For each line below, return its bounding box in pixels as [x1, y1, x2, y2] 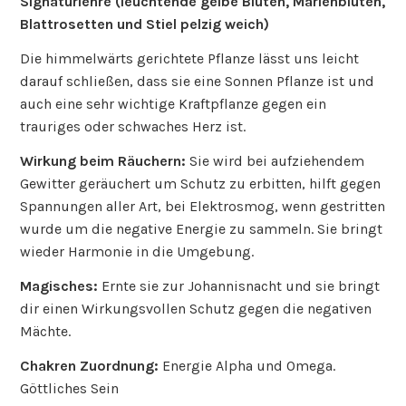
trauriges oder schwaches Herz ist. [20, 118, 246, 136]
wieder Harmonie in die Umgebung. [20, 242, 255, 260]
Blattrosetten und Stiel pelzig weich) [20, 15, 270, 34]
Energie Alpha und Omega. [159, 356, 336, 374]
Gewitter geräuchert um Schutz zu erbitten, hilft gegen [20, 174, 382, 192]
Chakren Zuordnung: [20, 356, 159, 374]
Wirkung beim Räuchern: [20, 151, 187, 169]
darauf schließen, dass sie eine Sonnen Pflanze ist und [20, 72, 375, 91]
